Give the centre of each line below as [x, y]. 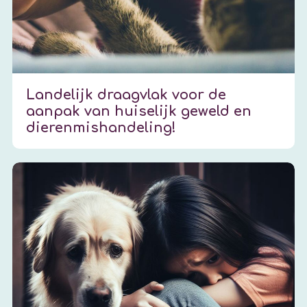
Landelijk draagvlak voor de [126, 95]
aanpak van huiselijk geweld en [139, 111]
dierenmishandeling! [101, 127]
